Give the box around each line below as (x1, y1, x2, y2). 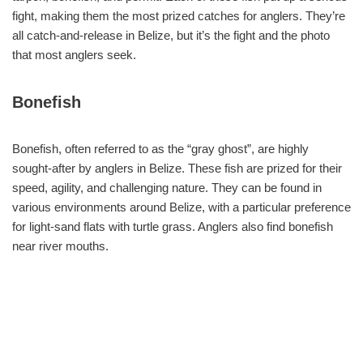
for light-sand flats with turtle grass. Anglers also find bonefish (12, 219, 333, 233)
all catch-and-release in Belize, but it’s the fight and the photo (12, 28, 330, 42)
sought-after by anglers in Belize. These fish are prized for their (12, 160, 342, 175)
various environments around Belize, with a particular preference (12, 199, 351, 214)
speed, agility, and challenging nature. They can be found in (12, 180, 322, 194)
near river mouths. (12, 238, 109, 253)
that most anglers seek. (12, 47, 136, 62)
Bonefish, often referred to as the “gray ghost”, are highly (12, 141, 309, 156)
